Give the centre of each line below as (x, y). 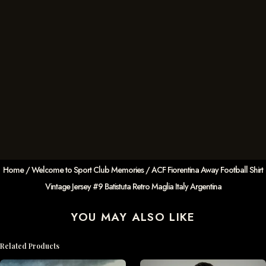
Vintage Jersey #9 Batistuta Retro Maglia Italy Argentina (133, 187)
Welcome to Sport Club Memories (88, 170)
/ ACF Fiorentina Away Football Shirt (203, 170)
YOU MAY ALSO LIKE (133, 217)
